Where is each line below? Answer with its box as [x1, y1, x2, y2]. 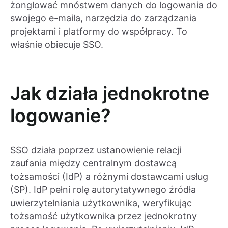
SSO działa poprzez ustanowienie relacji [10, 145, 181, 156]
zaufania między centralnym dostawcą [10, 158, 177, 169]
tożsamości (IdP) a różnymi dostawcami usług [10, 171, 208, 182]
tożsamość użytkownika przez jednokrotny [10, 211, 197, 222]
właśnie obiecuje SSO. [10, 39, 103, 50]
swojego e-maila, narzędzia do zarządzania [10, 13, 196, 24]
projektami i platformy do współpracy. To [10, 26, 187, 37]
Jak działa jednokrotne [10, 82, 209, 105]
